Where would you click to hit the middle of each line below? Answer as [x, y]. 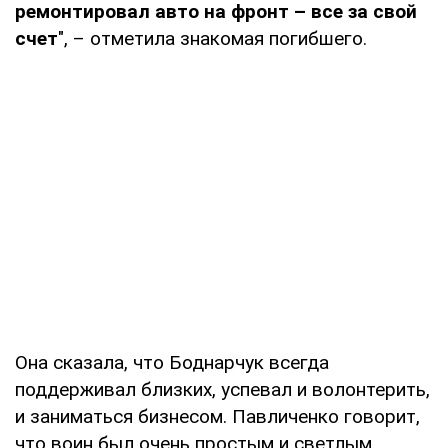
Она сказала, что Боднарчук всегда [172, 362]
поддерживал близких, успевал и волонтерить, [222, 389]
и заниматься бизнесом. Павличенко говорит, [217, 416]
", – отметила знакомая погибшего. [212, 38]
